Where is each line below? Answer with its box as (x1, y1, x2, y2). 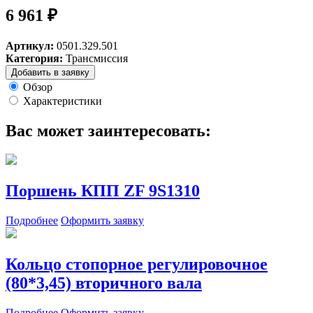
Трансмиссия (66, 52, 128, 64)
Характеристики (23, 94, 102, 107)
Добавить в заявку (11, 66, 89, 78)
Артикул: (6, 39, 54, 52)
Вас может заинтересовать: (6, 121, 211, 140)
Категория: (6, 52, 63, 64)
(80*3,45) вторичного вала (6, 274, 202, 293)
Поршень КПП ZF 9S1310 (6, 182, 200, 201)
